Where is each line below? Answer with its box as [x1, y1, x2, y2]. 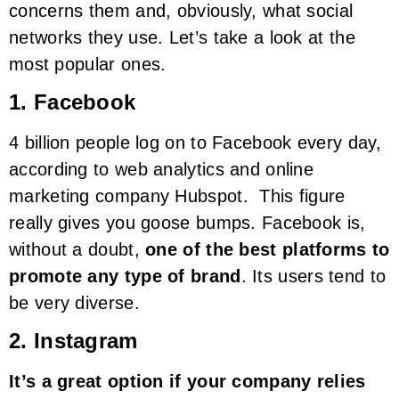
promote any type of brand [9, 266, 241, 287]
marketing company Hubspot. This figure [9, 186, 346, 207]
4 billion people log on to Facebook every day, [9, 133, 382, 153]
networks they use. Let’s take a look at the [9, 27, 355, 47]
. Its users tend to [240, 266, 387, 287]
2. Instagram [9, 329, 138, 354]
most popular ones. [9, 53, 167, 74]
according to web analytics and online [9, 159, 314, 180]
